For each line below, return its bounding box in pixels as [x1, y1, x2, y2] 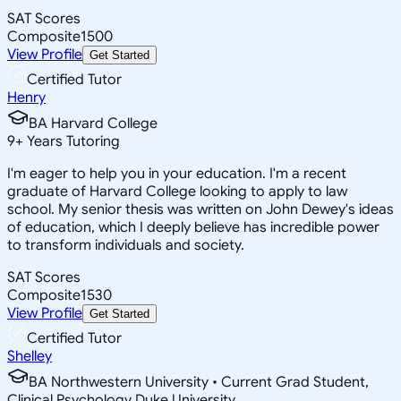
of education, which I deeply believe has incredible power [7, 218, 380, 236]
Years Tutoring [23, 132, 120, 150]
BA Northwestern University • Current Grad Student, [29, 372, 369, 391]
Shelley [7, 346, 52, 365]
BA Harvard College [29, 114, 158, 132]
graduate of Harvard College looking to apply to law [7, 182, 347, 200]
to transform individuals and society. [7, 235, 244, 254]
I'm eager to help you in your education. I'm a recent [7, 164, 346, 183]
